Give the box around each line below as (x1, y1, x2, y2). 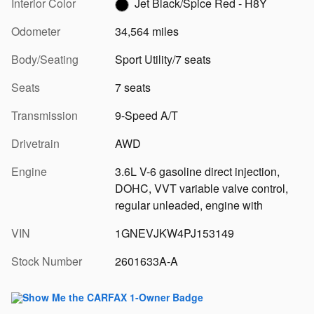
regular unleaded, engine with (114, 196, 263, 213)
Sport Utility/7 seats (114, 50, 211, 67)
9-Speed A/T (114, 107, 178, 123)
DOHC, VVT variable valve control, (114, 179, 288, 196)
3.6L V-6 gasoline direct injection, (114, 163, 280, 179)
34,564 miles (114, 22, 179, 39)
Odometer (11, 22, 60, 39)
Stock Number (11, 252, 82, 269)
